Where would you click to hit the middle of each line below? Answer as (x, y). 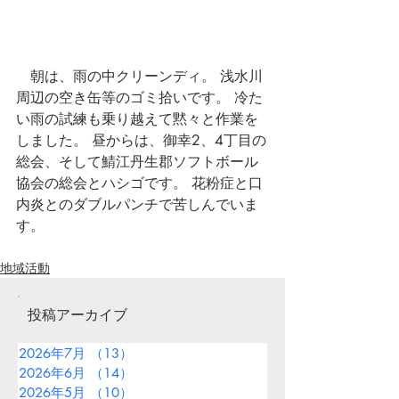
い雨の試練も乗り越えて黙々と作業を (137, 119)
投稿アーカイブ (77, 315)
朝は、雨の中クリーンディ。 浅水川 (139, 76)
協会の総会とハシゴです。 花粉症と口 (139, 183)
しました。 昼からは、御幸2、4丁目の (141, 140)
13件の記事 (167, 353)
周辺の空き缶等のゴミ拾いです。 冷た (139, 98)
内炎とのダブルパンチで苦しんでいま (137, 204)
